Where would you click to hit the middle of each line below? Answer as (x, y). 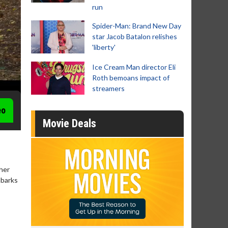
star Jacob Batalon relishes (135, 36)
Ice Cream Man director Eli (134, 67)
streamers (108, 88)
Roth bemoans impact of (131, 78)
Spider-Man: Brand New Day (137, 26)
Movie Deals (69, 123)
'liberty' (104, 47)
